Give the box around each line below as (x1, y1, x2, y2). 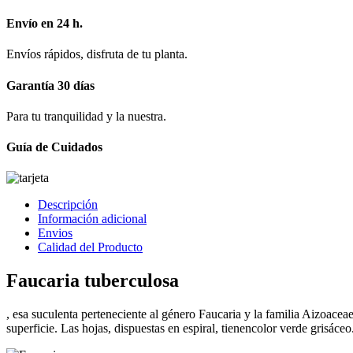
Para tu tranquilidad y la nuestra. (6, 109, 166, 123)
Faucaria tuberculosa (6, 270, 179, 292)
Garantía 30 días (6, 78, 95, 92)
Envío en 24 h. (6, 17, 83, 31)
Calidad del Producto (38, 240, 143, 255)
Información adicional (38, 212, 147, 226)
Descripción (38, 198, 98, 212)
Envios (38, 226, 72, 240)
